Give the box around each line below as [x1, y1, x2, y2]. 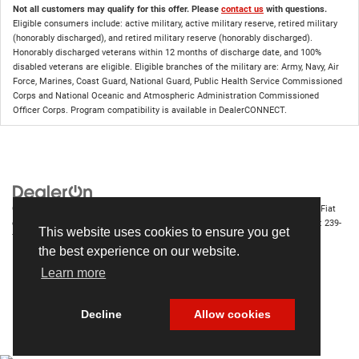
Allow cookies [193, 308, 271, 321]
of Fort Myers [12, 217, 66, 228]
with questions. [264, 3, 327, 14]
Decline [80, 308, 122, 321]
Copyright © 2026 [12, 203, 83, 214]
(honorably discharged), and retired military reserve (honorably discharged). [13, 32, 313, 43]
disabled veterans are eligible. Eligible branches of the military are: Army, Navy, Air [13, 61, 339, 72]
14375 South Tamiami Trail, [71, 217, 183, 228]
